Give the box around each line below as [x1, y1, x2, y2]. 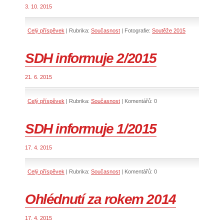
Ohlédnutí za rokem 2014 [25, 191, 176, 207]
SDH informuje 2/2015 [25, 50, 156, 66]
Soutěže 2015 [152, 27, 185, 34]
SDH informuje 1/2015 [25, 121, 156, 137]
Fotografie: [124, 27, 150, 34]
